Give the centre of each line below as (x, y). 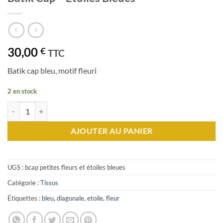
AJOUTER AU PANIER (111, 131)
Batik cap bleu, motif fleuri (52, 71)
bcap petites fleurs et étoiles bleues (75, 167)
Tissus (49, 182)
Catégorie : (24, 182)
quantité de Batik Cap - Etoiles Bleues (64, 107)
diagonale (70, 198)
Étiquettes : (25, 198)
